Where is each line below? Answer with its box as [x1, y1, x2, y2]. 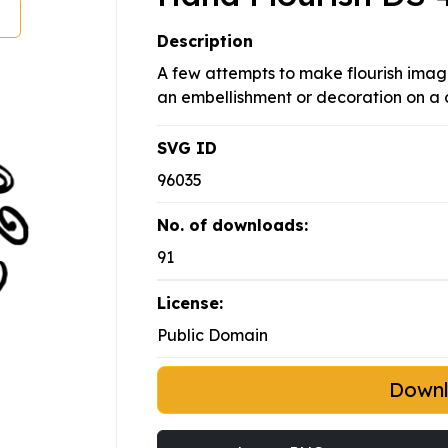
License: [157, 293, 223, 314]
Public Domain [157, 325, 268, 346]
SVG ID [157, 138, 217, 159]
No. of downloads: [157, 215, 308, 236]
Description [157, 31, 253, 52]
